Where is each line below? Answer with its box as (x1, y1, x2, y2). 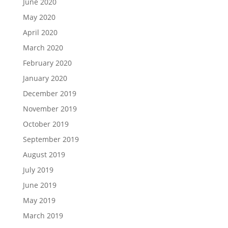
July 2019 (22, 164, 53, 175)
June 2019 (22, 180, 56, 190)
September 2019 (22, 134, 79, 144)
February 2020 (22, 58, 72, 68)
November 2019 (22, 103, 77, 113)
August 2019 (22, 149, 65, 159)
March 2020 (22, 42, 63, 52)
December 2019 (22, 88, 76, 98)
